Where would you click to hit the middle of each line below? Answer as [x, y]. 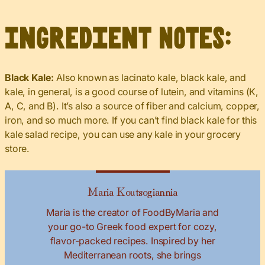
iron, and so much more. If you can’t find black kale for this [131, 120]
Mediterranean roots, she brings [132, 255]
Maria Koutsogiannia [132, 190]
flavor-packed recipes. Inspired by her [132, 240]
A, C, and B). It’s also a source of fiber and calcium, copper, [132, 106]
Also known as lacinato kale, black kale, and [151, 77]
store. [17, 148]
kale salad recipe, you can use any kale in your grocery [123, 134]
